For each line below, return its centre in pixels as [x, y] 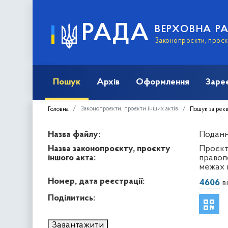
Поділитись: [72, 198]
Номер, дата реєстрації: [96, 181]
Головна [58, 109]
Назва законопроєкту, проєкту [109, 149]
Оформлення [163, 82]
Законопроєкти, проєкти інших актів [129, 109]
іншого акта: [72, 158]
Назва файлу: [74, 134]
